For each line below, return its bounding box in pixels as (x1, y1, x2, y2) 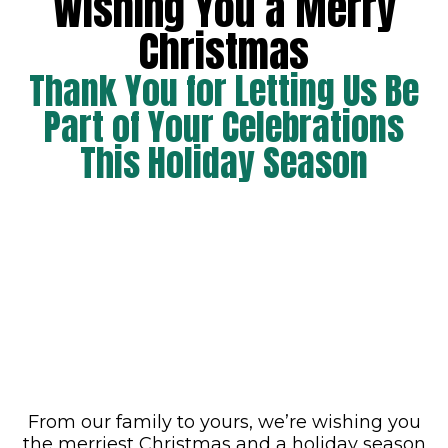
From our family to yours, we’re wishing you (27, 411, 421, 433)
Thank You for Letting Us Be (29, 64, 419, 118)
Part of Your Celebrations (44, 100, 404, 154)
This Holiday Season (80, 136, 368, 190)
